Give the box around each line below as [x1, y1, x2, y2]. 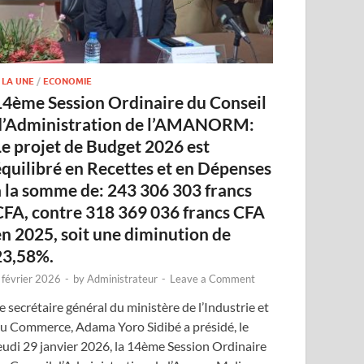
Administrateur [87, 272, 158, 286]
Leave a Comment [170, 272, 256, 286]
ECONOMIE [43, 76, 93, 88]
